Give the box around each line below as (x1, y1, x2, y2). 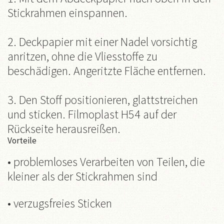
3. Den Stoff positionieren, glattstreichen (7, 91, 198, 107)
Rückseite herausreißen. (7, 120, 120, 136)
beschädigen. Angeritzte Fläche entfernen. (7, 62, 206, 78)
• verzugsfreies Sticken (7, 195, 112, 211)
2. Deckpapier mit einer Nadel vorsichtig (7, 33, 197, 49)
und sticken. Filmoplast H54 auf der (7, 106, 176, 122)
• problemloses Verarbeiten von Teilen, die (7, 153, 205, 169)
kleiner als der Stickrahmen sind (7, 168, 157, 184)
